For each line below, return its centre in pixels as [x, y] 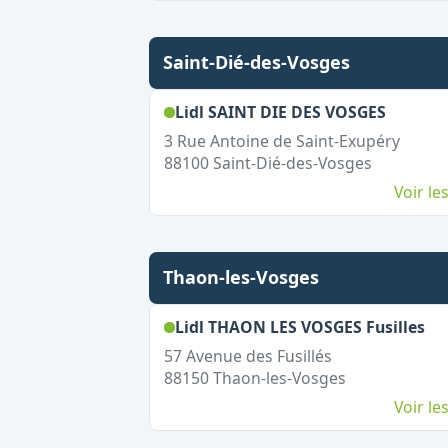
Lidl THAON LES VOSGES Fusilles [299, 327]
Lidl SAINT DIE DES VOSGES [280, 112]
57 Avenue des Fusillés [247, 356]
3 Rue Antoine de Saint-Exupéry [281, 141]
